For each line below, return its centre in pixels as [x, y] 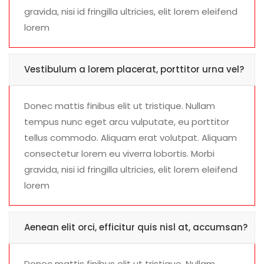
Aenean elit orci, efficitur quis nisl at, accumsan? [136, 227]
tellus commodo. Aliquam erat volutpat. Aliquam [131, 138]
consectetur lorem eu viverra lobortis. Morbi [119, 154]
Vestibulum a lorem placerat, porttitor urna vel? [134, 70]
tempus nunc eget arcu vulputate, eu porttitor [127, 122]
